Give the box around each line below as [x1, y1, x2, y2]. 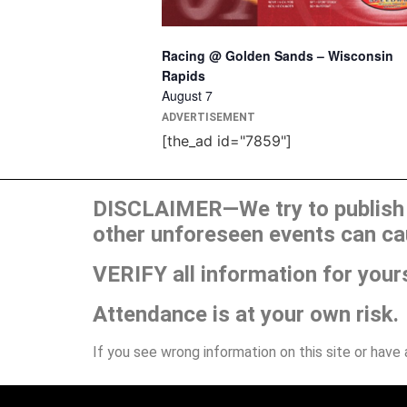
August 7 [162, 85, 213, 104]
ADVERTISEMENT [162, 110, 255, 124]
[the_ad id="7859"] [162, 131, 292, 150]
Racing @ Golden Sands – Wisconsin [162, 45, 393, 65]
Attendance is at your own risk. [93, 301, 399, 327]
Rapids [162, 65, 205, 84]
